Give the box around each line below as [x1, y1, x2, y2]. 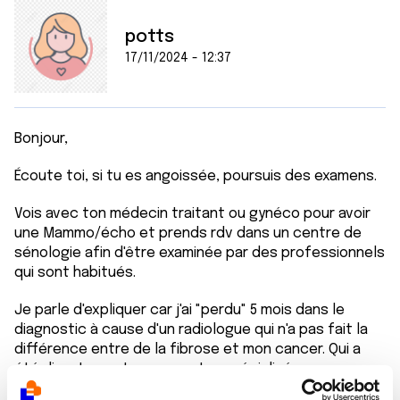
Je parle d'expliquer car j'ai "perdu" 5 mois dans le [14, 303, 345, 318]
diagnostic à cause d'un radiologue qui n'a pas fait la [14, 322, 368, 337]
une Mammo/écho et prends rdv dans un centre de [14, 226, 362, 241]
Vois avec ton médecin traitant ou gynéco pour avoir [14, 206, 371, 221]
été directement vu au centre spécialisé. [14, 362, 295, 377]
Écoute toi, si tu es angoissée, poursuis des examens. [14, 169, 377, 184]
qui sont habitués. [14, 265, 136, 280]
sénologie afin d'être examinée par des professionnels [14, 246, 385, 261]
